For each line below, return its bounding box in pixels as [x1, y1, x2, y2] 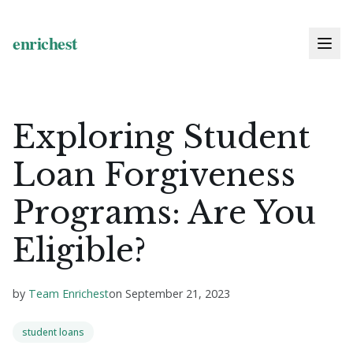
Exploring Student [13, 117, 310, 157]
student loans [22, 325, 84, 339]
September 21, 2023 [125, 286, 230, 301]
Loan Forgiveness [13, 155, 295, 195]
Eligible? [13, 231, 146, 270]
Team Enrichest [28, 286, 109, 301]
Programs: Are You [13, 193, 316, 232]
